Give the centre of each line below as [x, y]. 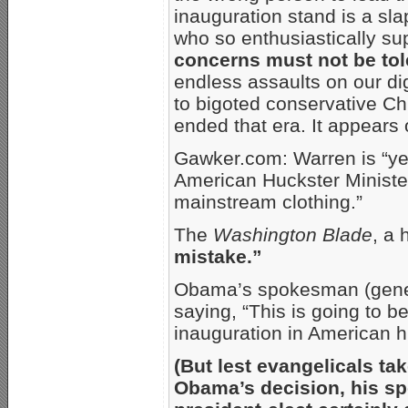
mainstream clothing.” [268, 202]
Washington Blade [293, 235]
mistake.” [218, 257]
